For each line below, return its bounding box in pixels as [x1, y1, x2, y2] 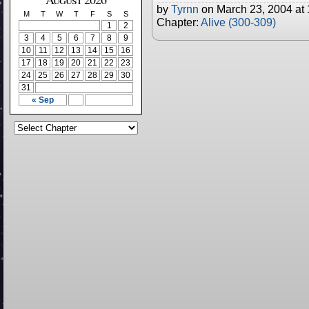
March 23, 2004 [217, 3, 292, 15]
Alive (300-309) [201, 16, 276, 28]
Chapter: [157, 16, 201, 28]
